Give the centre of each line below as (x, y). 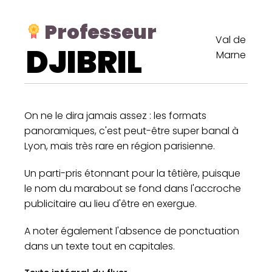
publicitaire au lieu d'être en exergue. (110, 204)
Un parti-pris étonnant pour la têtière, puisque (132, 174)
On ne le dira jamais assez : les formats (115, 116)
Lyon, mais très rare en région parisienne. (120, 146)
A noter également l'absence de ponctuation (132, 231)
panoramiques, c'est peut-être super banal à (131, 131)
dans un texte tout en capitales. (100, 246)
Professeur (100, 32)
